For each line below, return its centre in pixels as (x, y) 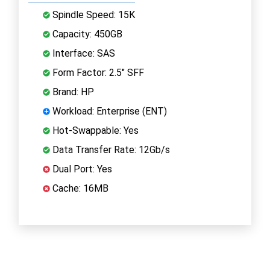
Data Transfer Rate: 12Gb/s (110, 149)
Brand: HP (72, 92)
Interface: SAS (83, 53)
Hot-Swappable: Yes (94, 130)
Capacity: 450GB (86, 34)
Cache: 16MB (79, 188)
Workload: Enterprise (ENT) (108, 111)
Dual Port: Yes (81, 169)
